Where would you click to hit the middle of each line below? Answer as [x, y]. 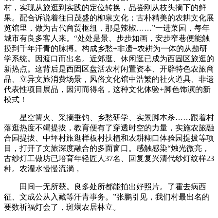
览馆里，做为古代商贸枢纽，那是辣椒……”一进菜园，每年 [107, 28]
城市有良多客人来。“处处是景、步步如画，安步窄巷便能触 [107, 38]
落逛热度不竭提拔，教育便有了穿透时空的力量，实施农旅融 [109, 127]
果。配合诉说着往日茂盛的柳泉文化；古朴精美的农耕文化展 [109, 18]
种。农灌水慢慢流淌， [43, 168]
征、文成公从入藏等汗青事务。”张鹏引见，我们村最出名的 [107, 197]
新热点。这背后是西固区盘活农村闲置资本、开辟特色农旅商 [109, 69]
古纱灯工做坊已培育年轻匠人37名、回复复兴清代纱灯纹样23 [109, 158]
